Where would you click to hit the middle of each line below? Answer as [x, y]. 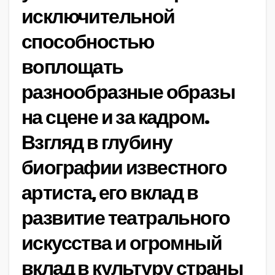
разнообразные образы [128, 93]
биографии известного [124, 168]
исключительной [98, 17]
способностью [88, 42]
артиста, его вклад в [110, 193]
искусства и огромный [122, 244]
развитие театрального [126, 219]
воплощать [72, 68]
